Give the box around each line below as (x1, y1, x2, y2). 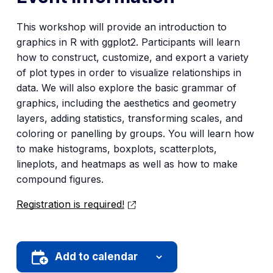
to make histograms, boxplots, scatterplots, (16, 143, 217, 155)
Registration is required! (16, 198, 124, 210)
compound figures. (16, 173, 104, 185)
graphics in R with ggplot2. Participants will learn (16, 36, 240, 48)
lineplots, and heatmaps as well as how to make (16, 158, 238, 170)
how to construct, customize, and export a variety (16, 51, 249, 63)
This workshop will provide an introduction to (16, 21, 227, 33)
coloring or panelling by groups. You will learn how (16, 127, 254, 140)
